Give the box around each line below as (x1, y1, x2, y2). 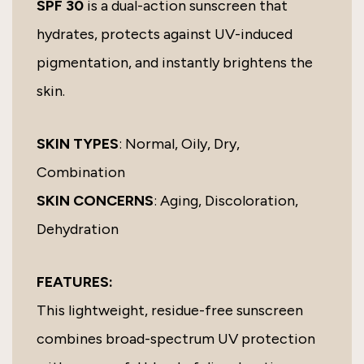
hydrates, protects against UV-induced (37, 25, 292, 44)
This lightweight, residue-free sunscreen (37, 301, 303, 320)
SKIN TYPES (37, 135, 119, 154)
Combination (37, 163, 125, 182)
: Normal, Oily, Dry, (119, 135, 240, 154)
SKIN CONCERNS (37, 192, 154, 210)
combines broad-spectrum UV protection (37, 330, 315, 349)
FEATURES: (37, 273, 113, 292)
